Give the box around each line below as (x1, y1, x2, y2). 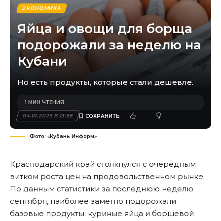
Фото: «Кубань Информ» (30, 133, 97, 140)
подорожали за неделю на (17, 37, 201, 53)
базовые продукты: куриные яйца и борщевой (10, 209, 194, 219)
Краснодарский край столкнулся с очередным (10, 159, 196, 169)
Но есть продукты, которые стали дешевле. (17, 77, 193, 87)
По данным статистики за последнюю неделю (10, 184, 193, 194)
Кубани (17, 53, 67, 70)
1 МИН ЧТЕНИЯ (25, 99, 64, 106)
